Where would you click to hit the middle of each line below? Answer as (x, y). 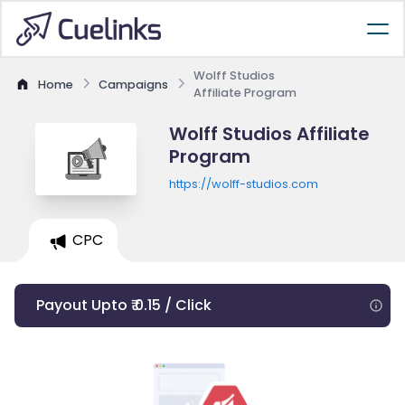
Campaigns (133, 84)
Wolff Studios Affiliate (269, 134)
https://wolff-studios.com (243, 184)
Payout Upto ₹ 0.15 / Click (124, 305)
